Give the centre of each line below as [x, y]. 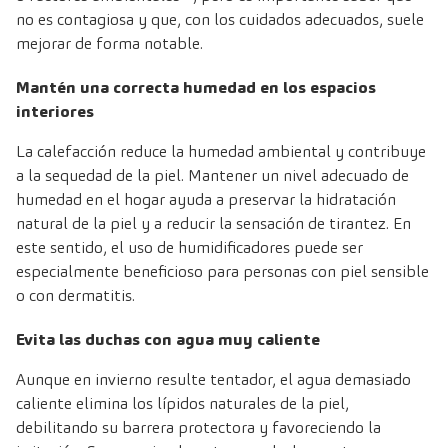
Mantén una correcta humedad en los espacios [196, 88]
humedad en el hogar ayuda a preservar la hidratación [206, 200]
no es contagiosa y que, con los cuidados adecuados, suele [220, 20]
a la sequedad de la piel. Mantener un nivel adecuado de [212, 176]
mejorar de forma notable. [109, 44]
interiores [55, 112]
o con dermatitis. [75, 296]
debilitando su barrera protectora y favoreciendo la [198, 428]
